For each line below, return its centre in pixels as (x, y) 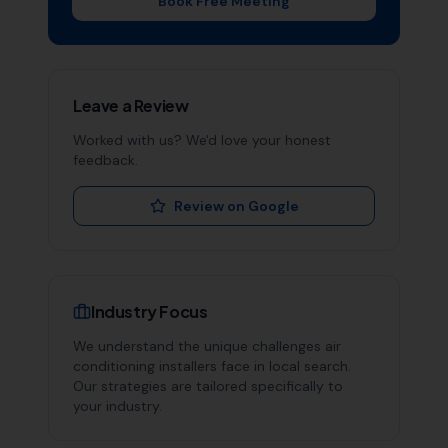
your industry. (117, 406)
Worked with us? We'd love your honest (202, 140)
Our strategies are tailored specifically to (208, 386)
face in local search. (284, 366)
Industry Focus (149, 311)
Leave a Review (131, 105)
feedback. (105, 160)
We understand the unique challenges (199, 346)
